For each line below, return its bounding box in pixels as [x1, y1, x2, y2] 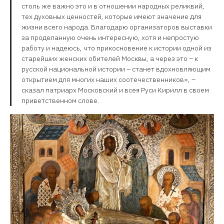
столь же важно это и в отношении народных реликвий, [21, 1, 204, 11]
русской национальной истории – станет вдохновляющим [21, 64, 210, 74]
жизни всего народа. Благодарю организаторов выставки [21, 22, 212, 32]
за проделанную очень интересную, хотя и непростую [21, 33, 199, 42]
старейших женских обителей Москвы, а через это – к [21, 54, 198, 63]
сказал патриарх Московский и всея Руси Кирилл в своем [21, 85, 209, 95]
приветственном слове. [21, 96, 99, 105]
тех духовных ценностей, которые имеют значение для [21, 12, 201, 21]
